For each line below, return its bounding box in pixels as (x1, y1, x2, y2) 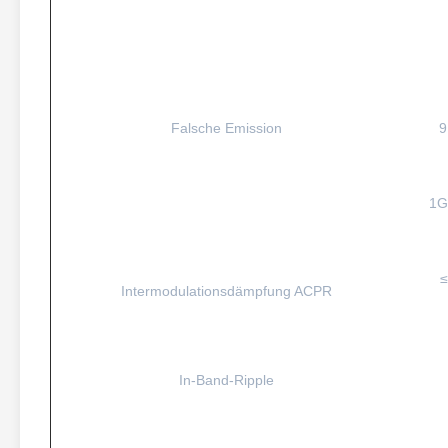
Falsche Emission (171, 120, 282, 136)
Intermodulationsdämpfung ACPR (121, 283, 332, 299)
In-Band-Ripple (179, 372, 274, 388)
